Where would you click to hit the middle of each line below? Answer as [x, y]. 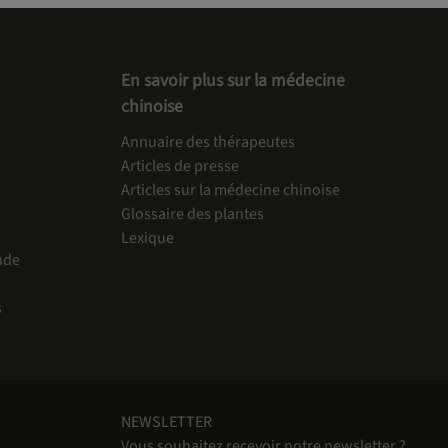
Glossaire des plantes [192, 213]
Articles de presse [180, 165]
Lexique [147, 237]
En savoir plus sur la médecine [233, 80]
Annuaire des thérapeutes [208, 141]
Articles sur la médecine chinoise [230, 189]
